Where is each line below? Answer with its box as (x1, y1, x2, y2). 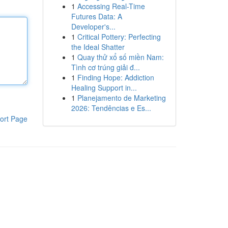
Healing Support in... (71, 82, 137, 93)
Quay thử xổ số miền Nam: (77, 52, 164, 62)
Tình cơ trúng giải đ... (71, 62, 140, 72)
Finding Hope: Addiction (77, 72, 154, 82)
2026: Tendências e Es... (71, 103, 151, 113)
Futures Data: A (71, 11, 122, 21)
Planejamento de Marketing (77, 93, 166, 103)
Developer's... (71, 21, 116, 32)
